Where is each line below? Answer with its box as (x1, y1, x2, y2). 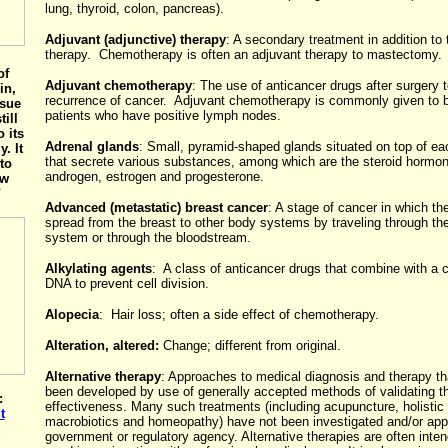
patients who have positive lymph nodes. (44, 108, 281, 123)
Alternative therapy (44, 369, 161, 384)
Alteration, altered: (44, 338, 163, 353)
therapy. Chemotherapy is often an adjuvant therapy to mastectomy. (44, 47, 442, 62)
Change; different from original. (162, 338, 341, 353)
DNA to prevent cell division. (44, 276, 209, 291)
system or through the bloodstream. (44, 230, 251, 245)
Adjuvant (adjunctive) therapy (44, 32, 226, 47)
